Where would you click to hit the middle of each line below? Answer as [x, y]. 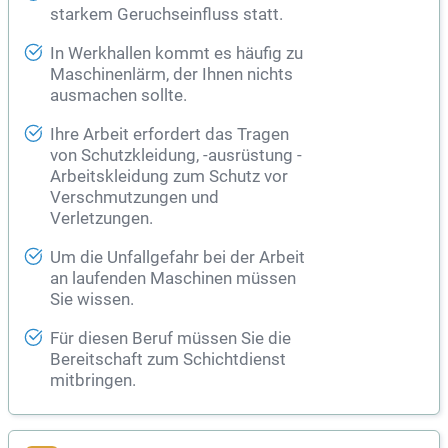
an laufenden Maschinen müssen [173, 279]
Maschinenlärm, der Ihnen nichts [171, 75]
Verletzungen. [101, 219]
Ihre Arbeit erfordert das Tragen [169, 135]
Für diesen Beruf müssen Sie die [170, 339]
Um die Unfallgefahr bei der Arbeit [177, 258]
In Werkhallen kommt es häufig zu [176, 54]
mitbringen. [93, 381]
